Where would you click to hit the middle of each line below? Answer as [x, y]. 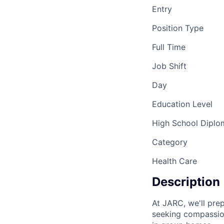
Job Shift [169, 66]
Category [170, 142]
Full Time [169, 47]
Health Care [174, 161]
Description [186, 182]
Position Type [178, 28]
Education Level [182, 104]
